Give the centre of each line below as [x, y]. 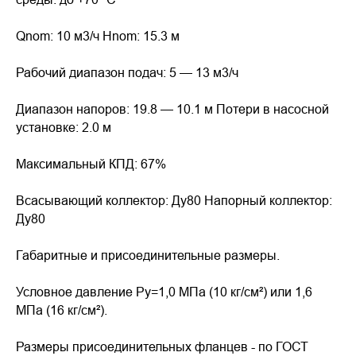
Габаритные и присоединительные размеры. [148, 255]
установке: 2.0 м [64, 127]
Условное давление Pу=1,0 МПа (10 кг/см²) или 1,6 [164, 292]
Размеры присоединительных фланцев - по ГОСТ [162, 346]
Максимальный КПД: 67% [91, 164]
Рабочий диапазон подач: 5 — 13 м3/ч [127, 72]
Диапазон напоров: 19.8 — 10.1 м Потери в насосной [172, 109]
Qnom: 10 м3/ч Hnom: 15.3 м [98, 36]
